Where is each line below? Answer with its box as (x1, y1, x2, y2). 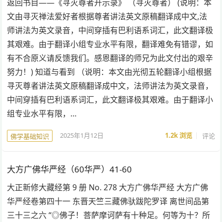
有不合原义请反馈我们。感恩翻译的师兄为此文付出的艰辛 (7, 52, 214, 63)
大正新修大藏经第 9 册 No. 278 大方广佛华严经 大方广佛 (7, 181, 209, 193)
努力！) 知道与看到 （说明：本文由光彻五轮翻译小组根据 (7, 66, 212, 77)
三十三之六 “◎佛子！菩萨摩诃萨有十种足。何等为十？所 (7, 209, 211, 221)
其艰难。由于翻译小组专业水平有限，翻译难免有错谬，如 (7, 38, 214, 50)
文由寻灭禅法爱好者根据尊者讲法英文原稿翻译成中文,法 (7, 10, 208, 22)
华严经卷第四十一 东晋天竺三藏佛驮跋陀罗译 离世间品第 (7, 195, 210, 207)
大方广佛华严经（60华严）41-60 (7, 163, 132, 175)
